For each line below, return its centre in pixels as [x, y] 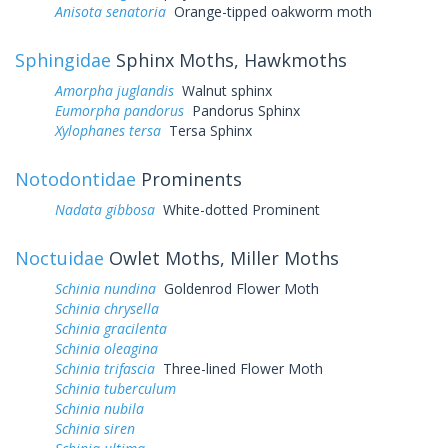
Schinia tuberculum [115, 388]
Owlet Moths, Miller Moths [221, 257]
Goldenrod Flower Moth [237, 288]
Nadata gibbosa [105, 209]
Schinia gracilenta [111, 328]
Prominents [189, 178]
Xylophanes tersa [108, 130]
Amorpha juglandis [114, 90]
